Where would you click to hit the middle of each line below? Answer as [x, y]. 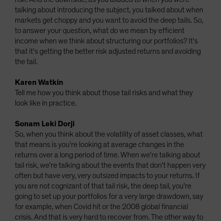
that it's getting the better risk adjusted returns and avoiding [108, 51]
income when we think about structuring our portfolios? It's [106, 41]
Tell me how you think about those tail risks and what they [104, 93]
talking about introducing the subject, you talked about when [109, 10]
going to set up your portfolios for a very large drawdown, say [109, 196]
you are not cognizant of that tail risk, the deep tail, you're [103, 186]
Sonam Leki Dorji [45, 124]
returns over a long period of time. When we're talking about [108, 155]
